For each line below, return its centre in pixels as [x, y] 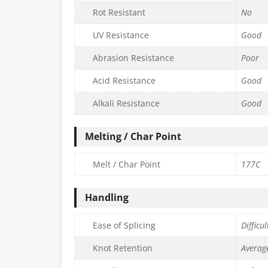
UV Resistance [121, 35]
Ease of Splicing [124, 226]
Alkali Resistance [126, 103]
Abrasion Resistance [133, 58]
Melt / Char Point [127, 165]
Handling [107, 198]
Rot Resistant [119, 13]
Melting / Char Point [133, 137]
